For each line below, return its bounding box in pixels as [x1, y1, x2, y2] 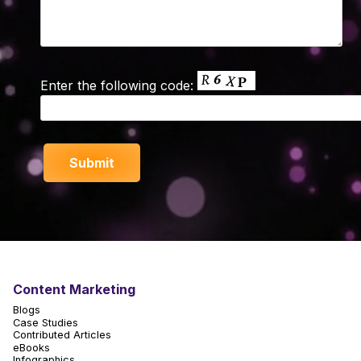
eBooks [13, 341, 50, 354]
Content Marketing [13, 280, 135, 297]
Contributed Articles [13, 329, 111, 342]
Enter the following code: [39, 77, 197, 94]
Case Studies [13, 316, 78, 329]
